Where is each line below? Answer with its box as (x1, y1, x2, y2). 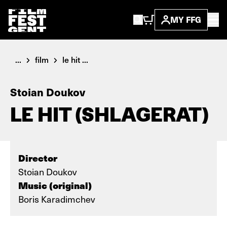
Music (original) (18, 178, 92, 192)
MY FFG (170, 14, 201, 25)
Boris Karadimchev (18, 193, 95, 205)
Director (18, 151, 57, 165)
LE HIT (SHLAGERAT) (10, 103, 209, 126)
